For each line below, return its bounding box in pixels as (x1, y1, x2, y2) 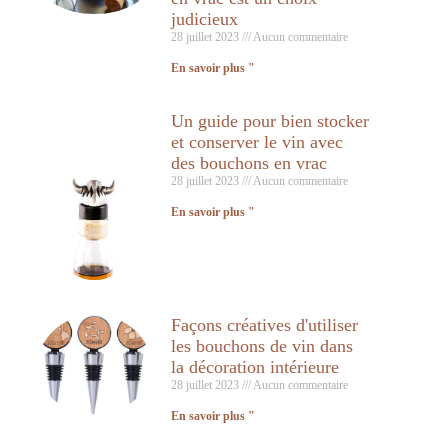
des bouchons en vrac (170, 153, 327, 173)
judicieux (170, 9, 238, 29)
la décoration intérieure (170, 357, 339, 378)
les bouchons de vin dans (170, 336, 353, 357)
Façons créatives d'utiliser (170, 315, 358, 336)
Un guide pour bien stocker (170, 111, 369, 131)
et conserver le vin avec (170, 132, 343, 152)
